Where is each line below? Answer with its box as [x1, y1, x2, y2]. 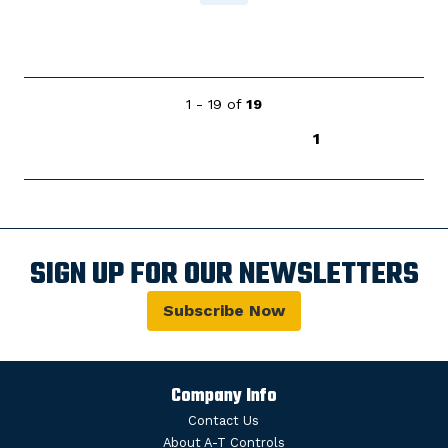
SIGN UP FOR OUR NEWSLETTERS [29, 252, 419, 299]
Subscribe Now [163, 301, 285, 321]
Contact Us [188, 413, 260, 429]
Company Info [170, 383, 277, 411]
